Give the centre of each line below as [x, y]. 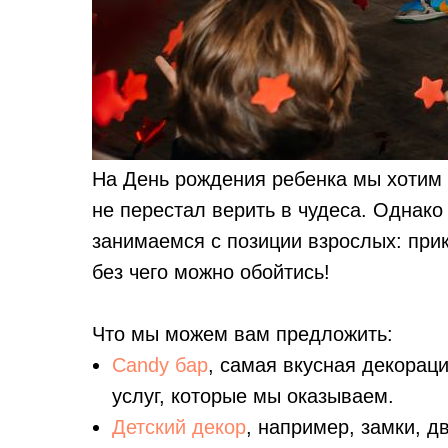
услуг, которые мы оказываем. [253, 396]
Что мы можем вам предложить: [242, 334]
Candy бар [160, 365]
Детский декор [179, 427]
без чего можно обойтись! [211, 272]
